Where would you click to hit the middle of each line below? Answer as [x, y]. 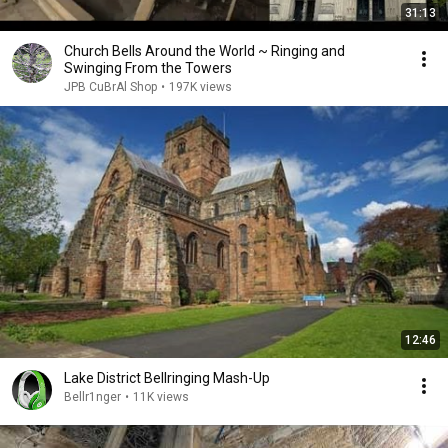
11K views [161, 397]
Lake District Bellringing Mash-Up [167, 378]
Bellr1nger [92, 397]
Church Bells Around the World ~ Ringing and [204, 51]
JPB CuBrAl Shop [110, 87]
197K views [200, 87]
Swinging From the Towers [148, 68]
